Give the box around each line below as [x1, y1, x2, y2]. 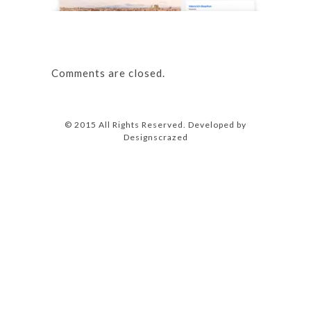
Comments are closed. [51, 66, 165, 79]
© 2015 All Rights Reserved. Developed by [65, 119, 246, 130]
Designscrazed [123, 131, 188, 142]
